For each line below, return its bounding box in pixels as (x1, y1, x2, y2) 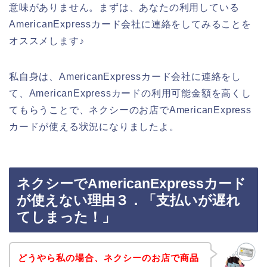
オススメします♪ (9, 35, 85, 46)
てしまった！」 (17, 209, 116, 225)
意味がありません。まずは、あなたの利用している (9, 2, 240, 13)
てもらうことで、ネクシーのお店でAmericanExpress (9, 104, 252, 115)
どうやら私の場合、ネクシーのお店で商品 (17, 252, 199, 263)
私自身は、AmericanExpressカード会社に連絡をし (9, 71, 241, 82)
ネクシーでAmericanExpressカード (17, 176, 246, 192)
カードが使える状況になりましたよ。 (9, 121, 179, 132)
